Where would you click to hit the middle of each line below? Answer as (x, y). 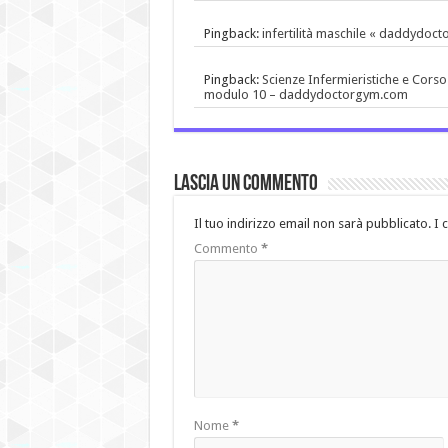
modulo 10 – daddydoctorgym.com (305, 95)
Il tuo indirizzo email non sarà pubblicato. (312, 224)
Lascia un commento (245, 185)
